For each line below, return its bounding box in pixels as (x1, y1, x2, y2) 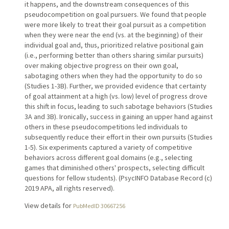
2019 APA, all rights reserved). (24, 184, 114, 193)
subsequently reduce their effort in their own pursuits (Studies (24, 132, 213, 142)
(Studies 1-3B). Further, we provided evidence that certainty (24, 81, 207, 91)
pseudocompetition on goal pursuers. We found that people (24, 10, 207, 19)
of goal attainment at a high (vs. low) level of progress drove (24, 91, 208, 101)
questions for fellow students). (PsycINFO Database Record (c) (24, 173, 212, 183)
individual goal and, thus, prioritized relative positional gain (24, 40, 203, 50)
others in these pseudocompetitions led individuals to (24, 122, 188, 132)
